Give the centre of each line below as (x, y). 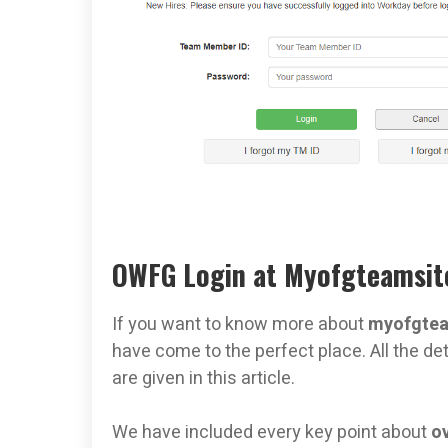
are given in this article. (203, 378)
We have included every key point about (271, 432)
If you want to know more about (240, 324)
